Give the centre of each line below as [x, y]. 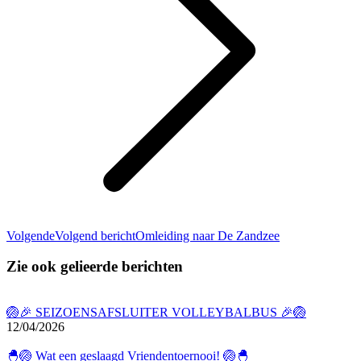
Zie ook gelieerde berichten [95, 267]
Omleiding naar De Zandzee [207, 235]
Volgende [31, 235]
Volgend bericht [95, 235]
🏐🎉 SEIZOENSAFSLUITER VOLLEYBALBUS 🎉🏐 [156, 313]
